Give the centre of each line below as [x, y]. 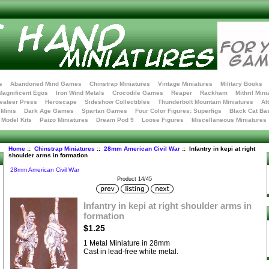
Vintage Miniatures [185, 84]
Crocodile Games [138, 93]
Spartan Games [104, 111]
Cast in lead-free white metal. [131, 252]
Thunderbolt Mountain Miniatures [205, 102]
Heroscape [61, 102]
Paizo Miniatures [64, 120]
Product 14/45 [134, 179]
